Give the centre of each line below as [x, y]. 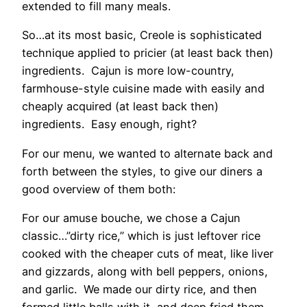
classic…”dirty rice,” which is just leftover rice [141, 235]
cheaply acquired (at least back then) [120, 107]
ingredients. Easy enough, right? [109, 124]
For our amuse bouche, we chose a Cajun [131, 218]
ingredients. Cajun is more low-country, [128, 71]
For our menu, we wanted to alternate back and [147, 153]
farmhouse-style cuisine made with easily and [143, 89]
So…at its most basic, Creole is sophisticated [142, 35]
